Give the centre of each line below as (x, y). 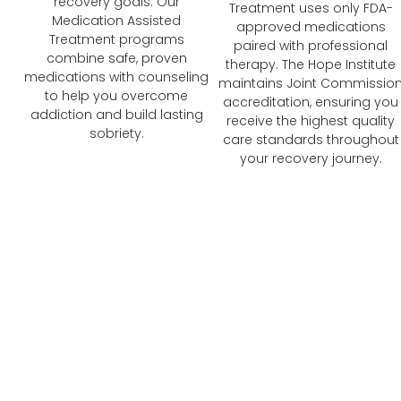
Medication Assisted (117, 21)
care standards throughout (311, 140)
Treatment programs (116, 40)
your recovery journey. (311, 159)
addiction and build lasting (116, 115)
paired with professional (311, 46)
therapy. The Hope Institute (311, 65)
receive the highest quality (311, 121)
